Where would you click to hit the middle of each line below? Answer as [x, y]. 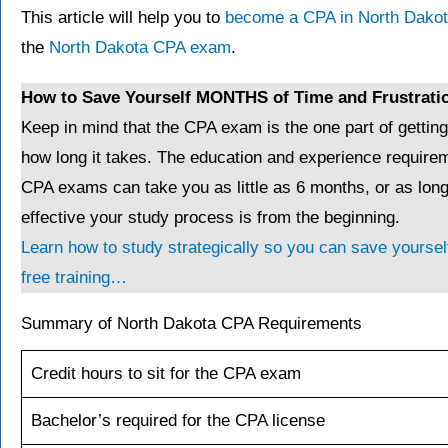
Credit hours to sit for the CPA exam [165, 374]
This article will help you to [123, 18]
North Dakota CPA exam [140, 48]
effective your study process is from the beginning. [210, 218]
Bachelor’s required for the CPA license [177, 421]
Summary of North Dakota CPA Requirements [191, 324]
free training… [74, 278]
